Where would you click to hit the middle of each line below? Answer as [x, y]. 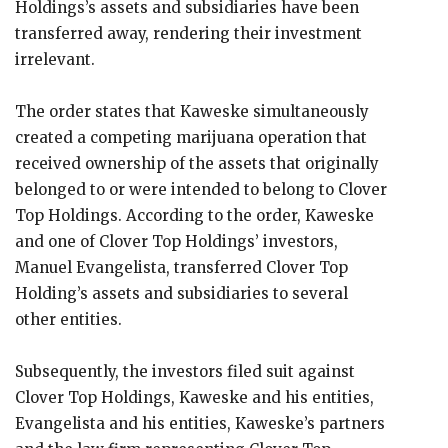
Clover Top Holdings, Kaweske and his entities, [194, 397]
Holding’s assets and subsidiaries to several [181, 293]
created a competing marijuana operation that [191, 137]
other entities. [70, 319]
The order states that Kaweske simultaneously [192, 111]
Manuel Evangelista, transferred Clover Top [181, 267]
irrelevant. [57, 59]
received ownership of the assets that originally [197, 163]
